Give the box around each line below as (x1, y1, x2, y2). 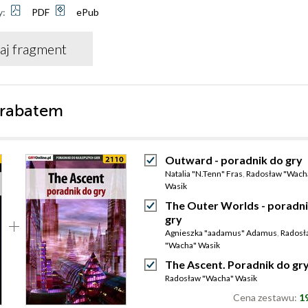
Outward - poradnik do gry (165, 153, 302, 166)
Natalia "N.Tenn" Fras (165, 168, 243, 179)
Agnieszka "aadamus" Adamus (165, 228, 277, 238)
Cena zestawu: (233, 291, 299, 303)
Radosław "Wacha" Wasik (165, 273, 257, 283)
